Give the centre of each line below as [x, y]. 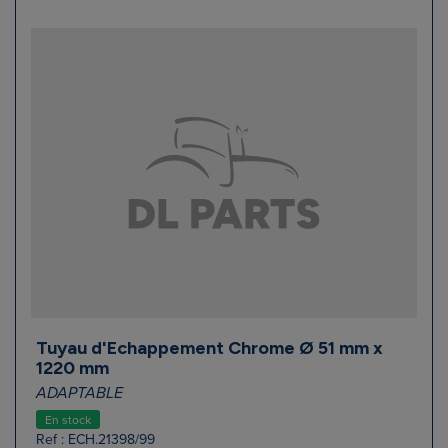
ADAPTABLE [79, 393]
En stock [68, 419]
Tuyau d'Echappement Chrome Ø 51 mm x [209, 347]
